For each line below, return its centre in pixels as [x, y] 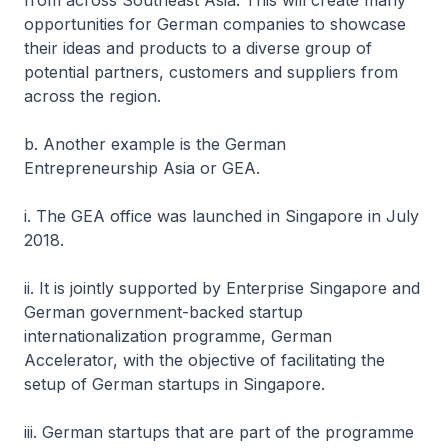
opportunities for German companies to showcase [215, 24]
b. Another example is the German [155, 144]
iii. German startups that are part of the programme [219, 432]
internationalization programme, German [178, 336]
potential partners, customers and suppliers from [211, 72]
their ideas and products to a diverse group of [198, 48]
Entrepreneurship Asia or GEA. [142, 168]
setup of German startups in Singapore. [177, 384]
